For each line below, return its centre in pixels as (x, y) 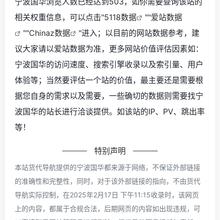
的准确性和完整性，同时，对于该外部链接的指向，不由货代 (108, 181)
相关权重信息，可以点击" (59, 17)
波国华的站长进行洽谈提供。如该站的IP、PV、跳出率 (110, 111)
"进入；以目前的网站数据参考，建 (139, 33)
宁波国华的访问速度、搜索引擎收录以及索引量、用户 (109, 64)
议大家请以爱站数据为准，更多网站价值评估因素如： (109, 48)
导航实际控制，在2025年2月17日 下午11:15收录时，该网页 (107, 194)
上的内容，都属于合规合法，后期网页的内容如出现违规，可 (108, 208)
